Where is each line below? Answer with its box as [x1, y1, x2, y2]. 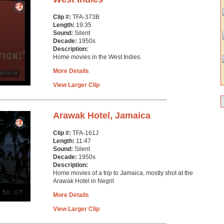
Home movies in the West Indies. [53, 53, 141, 60]
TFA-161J [72, 129, 98, 136]
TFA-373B [72, 13, 99, 20]
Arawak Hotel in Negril [53, 177, 114, 184]
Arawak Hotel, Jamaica [53, 110, 150, 120]
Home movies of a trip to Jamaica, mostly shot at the [53, 169, 193, 176]
